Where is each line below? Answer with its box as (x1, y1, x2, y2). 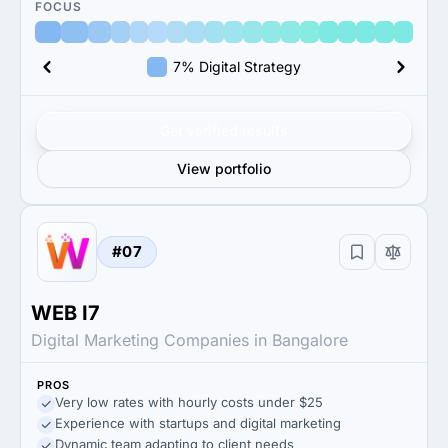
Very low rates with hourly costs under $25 (55, 394, 323, 410)
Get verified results (160, 122, 288, 139)
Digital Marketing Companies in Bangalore (31, 330, 348, 350)
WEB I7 (31, 301, 100, 325)
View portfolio (177, 160, 271, 177)
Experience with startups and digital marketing (55, 415, 341, 431)
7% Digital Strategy (173, 58, 301, 75)
